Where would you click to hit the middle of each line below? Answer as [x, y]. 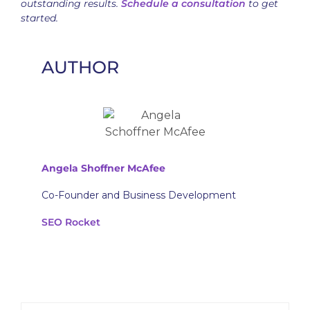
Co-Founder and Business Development [140, 195]
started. [39, 18]
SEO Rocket [71, 222]
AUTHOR [80, 67]
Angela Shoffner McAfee [103, 168]
